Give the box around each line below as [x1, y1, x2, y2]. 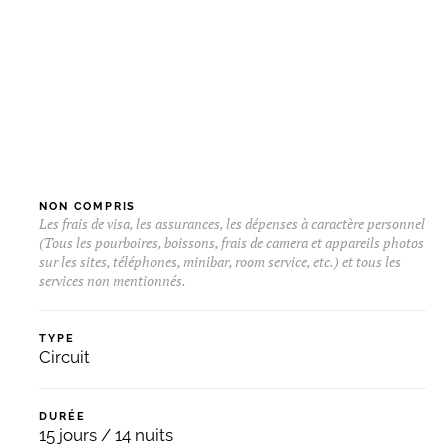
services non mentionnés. [39, 271, 187, 290]
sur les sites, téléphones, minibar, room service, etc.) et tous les [39, 252, 402, 271]
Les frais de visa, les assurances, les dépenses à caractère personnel [39, 214, 426, 233]
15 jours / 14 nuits [39, 425, 174, 445]
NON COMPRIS [39, 200, 137, 213]
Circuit [39, 347, 91, 367]
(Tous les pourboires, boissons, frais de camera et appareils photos [39, 233, 425, 252]
